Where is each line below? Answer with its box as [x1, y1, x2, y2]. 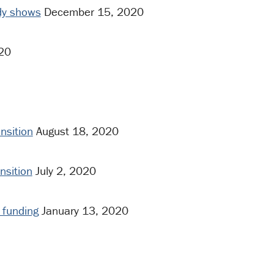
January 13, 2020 [38, 203, 128, 218]
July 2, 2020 [32, 163, 96, 179]
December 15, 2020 [40, 4, 144, 19]
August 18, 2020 [32, 124, 119, 139]
